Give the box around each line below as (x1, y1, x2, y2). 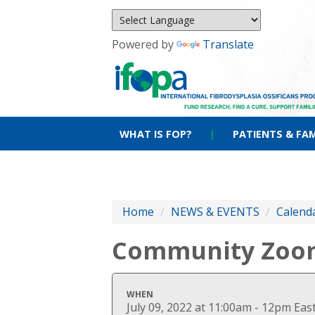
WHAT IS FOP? (120, 127, 192, 141)
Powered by (112, 37, 176, 52)
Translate (202, 37, 254, 52)
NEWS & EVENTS (171, 204, 259, 219)
